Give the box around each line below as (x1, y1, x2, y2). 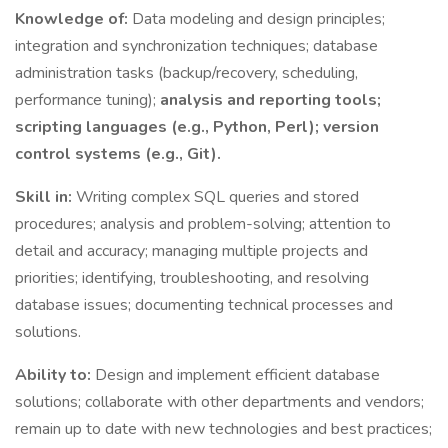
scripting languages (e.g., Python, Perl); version (15, 116, 379, 138)
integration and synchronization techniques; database (15, 35, 378, 57)
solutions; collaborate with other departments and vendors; (15, 391, 424, 413)
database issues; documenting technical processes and (15, 294, 393, 316)
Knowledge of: (15, 8, 132, 30)
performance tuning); (15, 89, 160, 111)
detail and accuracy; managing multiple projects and (15, 240, 368, 262)
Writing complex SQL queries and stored (76, 186, 359, 208)
